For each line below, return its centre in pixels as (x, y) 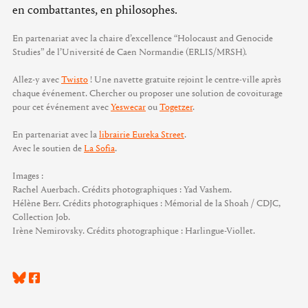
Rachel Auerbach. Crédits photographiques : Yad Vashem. (122, 190)
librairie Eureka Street (142, 135)
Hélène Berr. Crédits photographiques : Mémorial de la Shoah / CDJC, (146, 204)
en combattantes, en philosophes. (95, 10)
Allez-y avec (37, 80)
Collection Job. (41, 218)
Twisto (75, 80)
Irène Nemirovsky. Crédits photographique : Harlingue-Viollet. (134, 231)
